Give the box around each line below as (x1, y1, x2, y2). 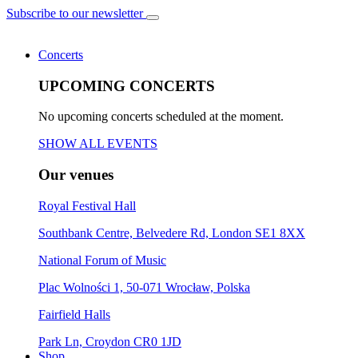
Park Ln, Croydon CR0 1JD (38, 334, 181, 348)
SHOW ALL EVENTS (38, 137, 157, 151)
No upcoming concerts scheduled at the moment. (38, 109, 284, 124)
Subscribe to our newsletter (6, 6, 143, 20)
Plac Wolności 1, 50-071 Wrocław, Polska (38, 280, 250, 294)
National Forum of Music (38, 253, 166, 267)
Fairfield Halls (38, 307, 110, 321)
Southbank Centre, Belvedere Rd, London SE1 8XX (38, 225, 305, 240)
